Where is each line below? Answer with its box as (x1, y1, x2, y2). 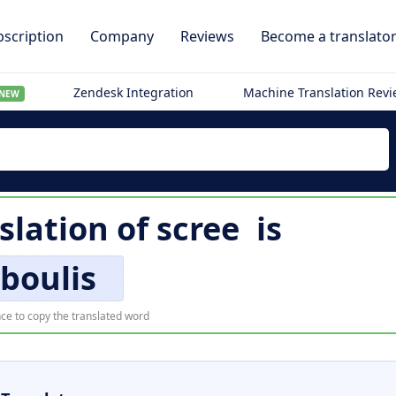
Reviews (180, 27, 234, 46)
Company (90, 27, 154, 46)
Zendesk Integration (73, 84, 194, 101)
